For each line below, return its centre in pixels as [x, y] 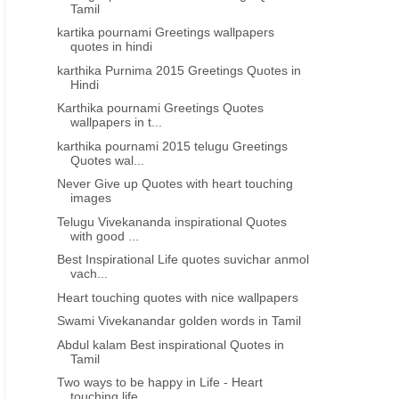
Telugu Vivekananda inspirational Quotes [172, 221]
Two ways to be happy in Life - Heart [160, 382]
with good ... [105, 236]
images [91, 198]
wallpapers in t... [117, 122]
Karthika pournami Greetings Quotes [161, 108]
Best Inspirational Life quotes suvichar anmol [183, 259]
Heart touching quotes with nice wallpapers [178, 297]
